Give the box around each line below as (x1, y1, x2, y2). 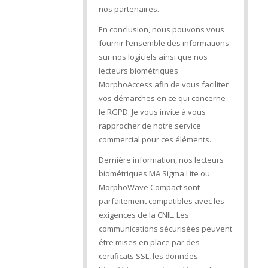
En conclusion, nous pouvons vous (98, 24, 224, 35)
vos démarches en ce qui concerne (98, 93, 226, 104)
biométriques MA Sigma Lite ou (98, 168, 210, 179)
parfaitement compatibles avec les (98, 196, 224, 207)
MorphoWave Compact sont (98, 182, 200, 193)
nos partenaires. (98, 4, 159, 15)
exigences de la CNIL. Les (98, 209, 189, 221)
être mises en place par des (98, 237, 200, 248)
